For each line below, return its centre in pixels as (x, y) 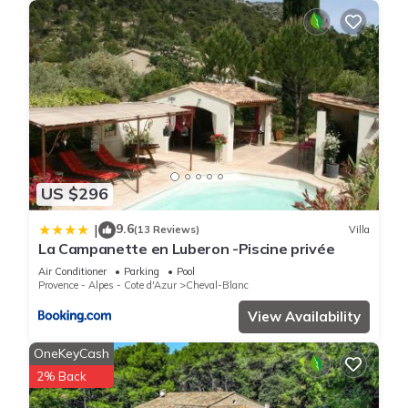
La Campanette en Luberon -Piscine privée (187, 248)
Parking (142, 271)
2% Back (61, 376)
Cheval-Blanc (217, 285)
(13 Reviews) (167, 230)
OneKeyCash (71, 353)
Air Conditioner (72, 271)
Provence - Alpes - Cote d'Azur (107, 285)
